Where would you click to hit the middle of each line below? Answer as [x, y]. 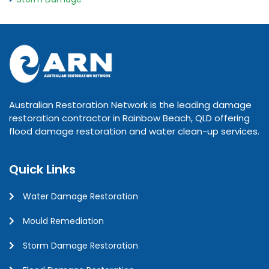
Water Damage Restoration [80, 196]
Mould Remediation [63, 221]
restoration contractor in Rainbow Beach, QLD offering [129, 118]
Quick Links [42, 169]
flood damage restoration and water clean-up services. [134, 131]
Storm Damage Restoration [80, 245]
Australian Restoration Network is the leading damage [130, 104]
